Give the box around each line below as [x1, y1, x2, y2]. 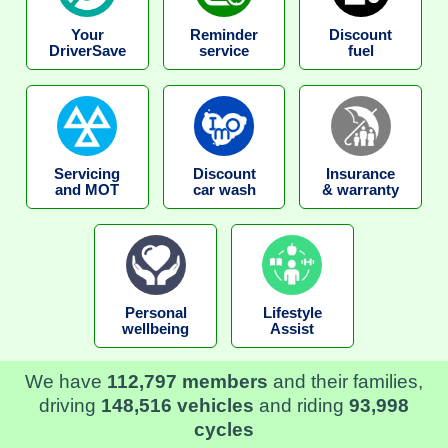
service [199, 42, 249, 59]
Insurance [326, 165, 396, 182]
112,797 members [107, 370, 268, 392]
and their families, [268, 370, 423, 392]
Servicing [54, 165, 121, 182]
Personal [124, 304, 187, 321]
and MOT [55, 181, 120, 198]
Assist [270, 320, 315, 337]
